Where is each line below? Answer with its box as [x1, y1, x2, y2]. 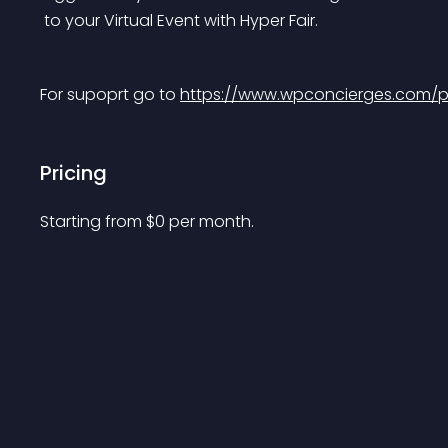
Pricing [40, 159, 107, 187]
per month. [169, 210, 254, 233]
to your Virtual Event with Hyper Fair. [44, 9, 318, 32]
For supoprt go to [40, 83, 180, 106]
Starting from [40, 210, 146, 233]
